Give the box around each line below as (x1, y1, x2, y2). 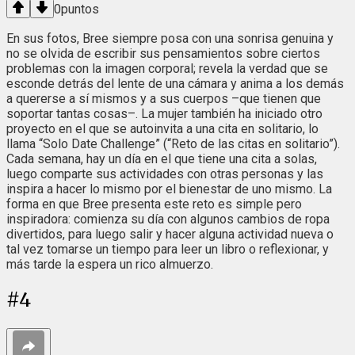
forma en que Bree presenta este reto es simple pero (6, 197, 302, 212)
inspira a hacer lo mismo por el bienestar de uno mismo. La (6, 181, 332, 197)
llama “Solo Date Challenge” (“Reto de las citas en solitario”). (6, 136, 340, 152)
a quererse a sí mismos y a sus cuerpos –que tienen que (6, 91, 321, 107)
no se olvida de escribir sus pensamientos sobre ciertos (6, 46, 320, 62)
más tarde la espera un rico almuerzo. (6, 257, 213, 273)
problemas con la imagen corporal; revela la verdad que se (6, 61, 328, 77)
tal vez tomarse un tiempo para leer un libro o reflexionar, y (6, 242, 329, 258)
